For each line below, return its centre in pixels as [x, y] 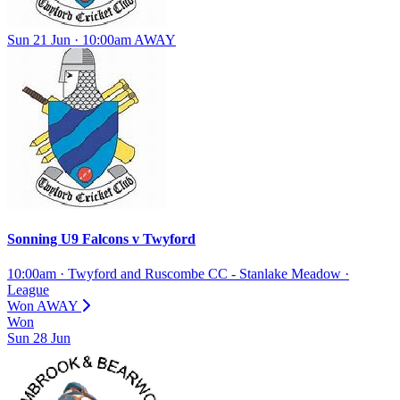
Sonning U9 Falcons [70, 239]
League [28, 290]
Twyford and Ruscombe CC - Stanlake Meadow [204, 274]
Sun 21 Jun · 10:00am [71, 39]
